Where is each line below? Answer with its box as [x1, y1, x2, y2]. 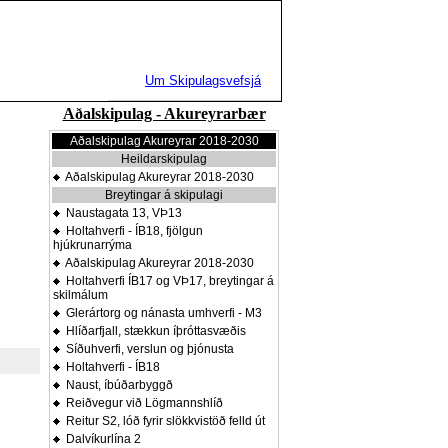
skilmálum [53, 288, 108, 302]
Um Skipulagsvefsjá [145, 73, 261, 88]
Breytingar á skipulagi [105, 188, 223, 202]
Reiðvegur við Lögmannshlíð [60, 396, 223, 410]
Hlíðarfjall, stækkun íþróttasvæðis [60, 324, 246, 338]
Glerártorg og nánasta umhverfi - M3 [60, 306, 262, 320]
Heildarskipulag [121, 152, 207, 166]
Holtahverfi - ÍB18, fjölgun [60, 224, 203, 238]
